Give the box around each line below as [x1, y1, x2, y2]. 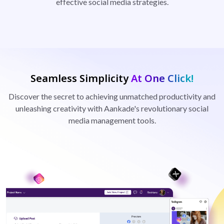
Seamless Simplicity [30, 71, 128, 85]
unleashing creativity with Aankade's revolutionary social [15, 103, 208, 113]
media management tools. [68, 115, 156, 125]
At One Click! [131, 71, 193, 85]
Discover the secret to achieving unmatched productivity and [8, 91, 215, 101]
